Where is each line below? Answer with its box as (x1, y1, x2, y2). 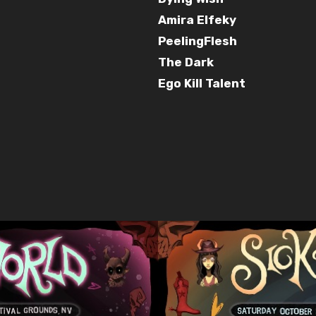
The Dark (158, 54, 214, 69)
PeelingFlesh (158, 33, 237, 48)
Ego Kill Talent (158, 75, 245, 90)
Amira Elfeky (158, 12, 236, 27)
